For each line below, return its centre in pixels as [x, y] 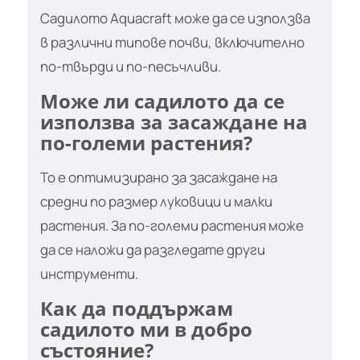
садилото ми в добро [146, 329]
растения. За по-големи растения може [172, 225]
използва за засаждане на [174, 121]
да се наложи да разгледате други [153, 249]
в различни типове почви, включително [172, 42]
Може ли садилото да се [162, 100]
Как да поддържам [137, 308]
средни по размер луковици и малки [156, 201]
